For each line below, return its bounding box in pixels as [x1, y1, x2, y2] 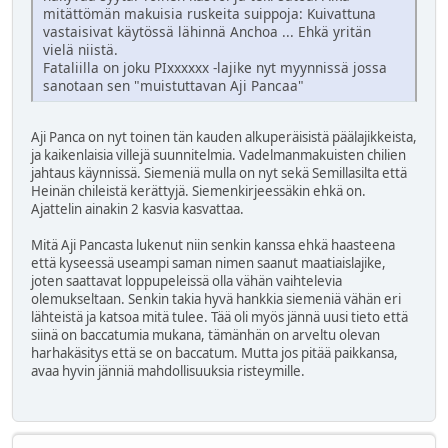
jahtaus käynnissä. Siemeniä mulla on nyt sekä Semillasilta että [31, 163, 407, 182]
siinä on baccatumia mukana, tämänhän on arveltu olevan [31, 325, 380, 344]
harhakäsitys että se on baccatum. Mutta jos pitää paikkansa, [31, 343, 398, 362]
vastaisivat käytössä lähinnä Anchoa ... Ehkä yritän [43, 21, 371, 41]
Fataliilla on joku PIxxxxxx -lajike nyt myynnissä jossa [43, 57, 387, 77]
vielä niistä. [43, 39, 118, 59]
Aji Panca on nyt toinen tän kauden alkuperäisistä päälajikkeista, [31, 127, 417, 146]
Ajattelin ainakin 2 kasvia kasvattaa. [31, 199, 244, 218]
